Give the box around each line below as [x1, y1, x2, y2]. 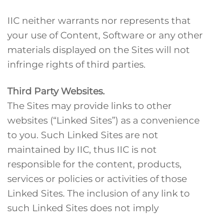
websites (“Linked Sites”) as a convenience [7, 114, 200, 126]
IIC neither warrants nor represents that [7, 14, 191, 26]
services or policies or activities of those [7, 172, 187, 184]
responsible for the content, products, [7, 158, 182, 170]
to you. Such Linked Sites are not [7, 128, 158, 141]
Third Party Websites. [7, 85, 105, 97]
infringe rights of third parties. [7, 58, 145, 70]
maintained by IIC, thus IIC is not [7, 143, 157, 155]
